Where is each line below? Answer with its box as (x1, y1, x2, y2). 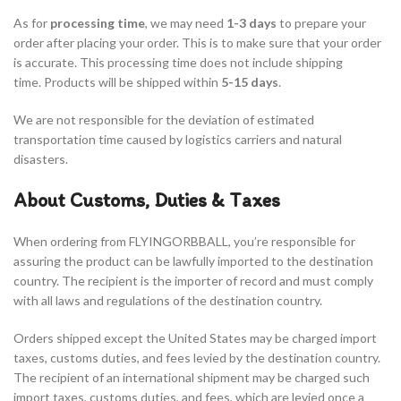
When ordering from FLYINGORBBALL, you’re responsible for (13, 234, 355, 249)
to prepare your (277, 15, 366, 30)
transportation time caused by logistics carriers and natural (13, 132, 342, 147)
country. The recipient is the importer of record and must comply (13, 273, 373, 288)
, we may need (145, 15, 226, 30)
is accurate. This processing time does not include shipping (13, 55, 343, 70)
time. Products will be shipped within (13, 74, 221, 90)
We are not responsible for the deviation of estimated (13, 112, 314, 127)
